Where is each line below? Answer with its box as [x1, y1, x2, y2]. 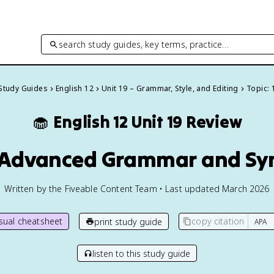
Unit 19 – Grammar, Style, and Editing [102, 83, 239, 94]
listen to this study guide [92, 247, 190, 259]
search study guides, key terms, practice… [59, 38, 229, 50]
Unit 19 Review [131, 111, 242, 132]
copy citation [191, 215, 245, 227]
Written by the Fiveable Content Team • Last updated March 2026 [4, 183, 270, 194]
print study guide [94, 215, 163, 228]
